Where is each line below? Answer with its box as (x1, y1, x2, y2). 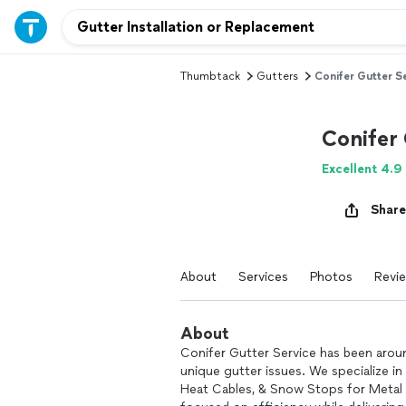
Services (238, 269, 288, 285)
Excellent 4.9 (322, 160, 402, 177)
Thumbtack (180, 70, 240, 82)
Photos (310, 269, 353, 285)
